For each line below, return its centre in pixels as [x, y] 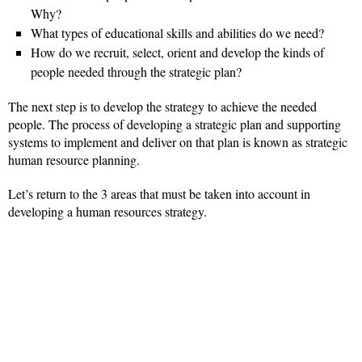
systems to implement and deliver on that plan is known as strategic [178, 142]
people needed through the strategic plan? [136, 72]
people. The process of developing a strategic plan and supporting [175, 124]
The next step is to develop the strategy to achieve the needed [162, 107]
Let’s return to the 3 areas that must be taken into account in [159, 194]
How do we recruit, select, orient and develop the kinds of [177, 53]
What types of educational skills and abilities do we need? [177, 33]
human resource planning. [74, 160]
